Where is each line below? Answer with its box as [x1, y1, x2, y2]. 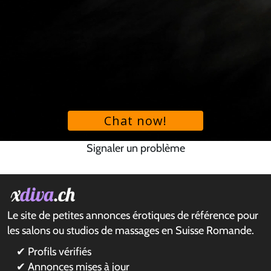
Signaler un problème [86, 142, 185, 155]
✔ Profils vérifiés [16, 245, 91, 258]
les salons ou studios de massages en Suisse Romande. [7, 224, 254, 237]
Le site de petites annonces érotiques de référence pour [7, 209, 258, 222]
